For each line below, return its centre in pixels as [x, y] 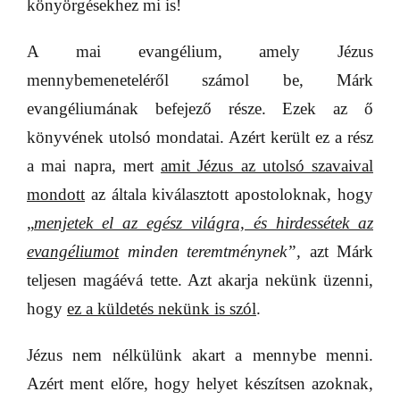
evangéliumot [73, 251]
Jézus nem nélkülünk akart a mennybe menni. [200, 354]
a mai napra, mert [94, 165]
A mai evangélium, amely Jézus [200, 51]
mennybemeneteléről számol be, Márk [200, 79]
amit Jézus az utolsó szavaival [267, 165]
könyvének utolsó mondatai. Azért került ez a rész [200, 137]
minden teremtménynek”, [214, 251]
